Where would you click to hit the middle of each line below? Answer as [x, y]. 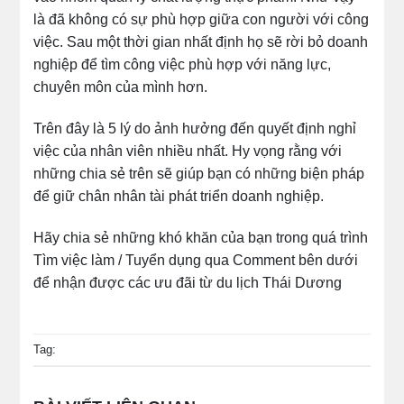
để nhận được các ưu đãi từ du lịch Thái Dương [188, 282]
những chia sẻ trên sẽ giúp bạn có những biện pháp [199, 173]
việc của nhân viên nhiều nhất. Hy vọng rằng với [188, 151]
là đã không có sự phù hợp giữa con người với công [202, 19]
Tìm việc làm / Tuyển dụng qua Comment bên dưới [196, 260]
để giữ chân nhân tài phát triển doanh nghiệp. [179, 196]
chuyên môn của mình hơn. [121, 87]
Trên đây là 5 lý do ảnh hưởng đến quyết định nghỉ [195, 128]
